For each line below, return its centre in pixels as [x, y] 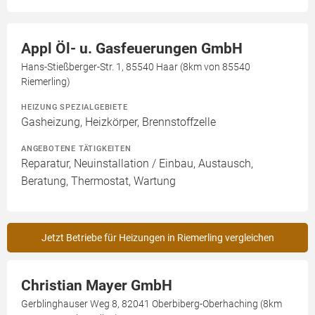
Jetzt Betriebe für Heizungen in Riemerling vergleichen [157, 238]
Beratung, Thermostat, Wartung [98, 181]
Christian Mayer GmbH [97, 286]
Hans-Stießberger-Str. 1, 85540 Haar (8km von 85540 [136, 67]
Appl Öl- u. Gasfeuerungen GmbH [132, 49]
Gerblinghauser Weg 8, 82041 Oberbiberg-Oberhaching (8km [152, 304]
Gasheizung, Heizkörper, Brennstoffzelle [118, 122]
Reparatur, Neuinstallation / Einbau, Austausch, [137, 164]
